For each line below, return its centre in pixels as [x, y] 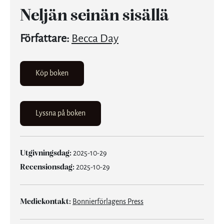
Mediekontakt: [45, 202]
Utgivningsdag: [46, 153]
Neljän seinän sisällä [94, 16]
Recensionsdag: [47, 167]
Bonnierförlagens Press [108, 202]
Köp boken [52, 73]
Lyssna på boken [60, 113]
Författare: [45, 39]
